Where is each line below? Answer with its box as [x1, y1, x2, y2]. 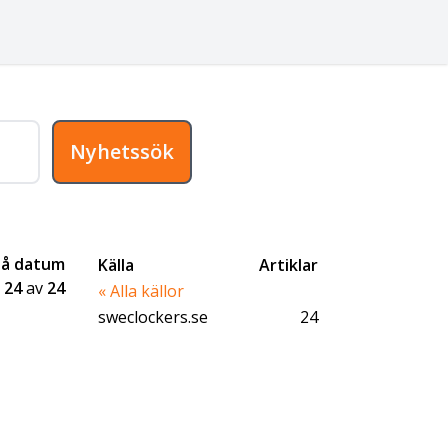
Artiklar [259, 254, 319, 276]
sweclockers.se [98, 306, 209, 328]
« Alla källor [98, 280, 185, 302]
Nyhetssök [70, 138, 174, 165]
